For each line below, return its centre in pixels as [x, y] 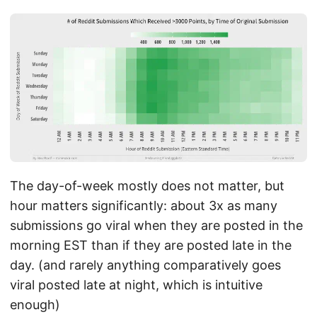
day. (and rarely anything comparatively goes [145, 265]
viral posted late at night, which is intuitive [136, 285]
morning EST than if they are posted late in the [151, 246]
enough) [35, 305]
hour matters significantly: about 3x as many [144, 206]
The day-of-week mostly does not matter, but [147, 186]
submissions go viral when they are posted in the [156, 226]
